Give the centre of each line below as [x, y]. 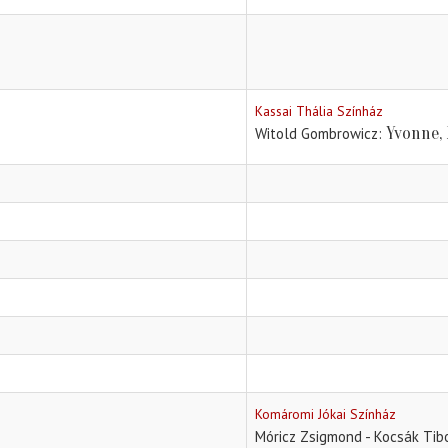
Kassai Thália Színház [319, 111]
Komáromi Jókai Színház [325, 414]
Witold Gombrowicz [316, 134]
